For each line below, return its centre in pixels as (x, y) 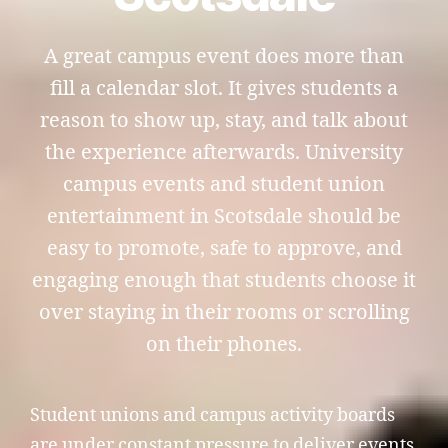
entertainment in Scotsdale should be (224, 216)
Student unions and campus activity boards (212, 415)
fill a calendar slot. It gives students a (224, 88)
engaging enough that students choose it (224, 280)
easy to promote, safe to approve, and (224, 248)
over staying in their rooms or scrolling (224, 312)
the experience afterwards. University (224, 152)
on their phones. (224, 344)
